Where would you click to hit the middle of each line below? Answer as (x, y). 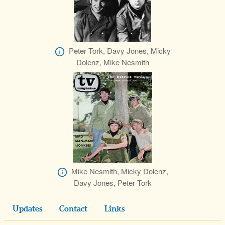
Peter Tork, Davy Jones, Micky (120, 51)
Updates (27, 209)
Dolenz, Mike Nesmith (113, 62)
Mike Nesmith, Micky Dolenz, (120, 171)
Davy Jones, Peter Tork (113, 183)
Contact (73, 209)
